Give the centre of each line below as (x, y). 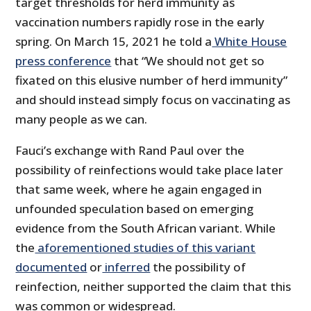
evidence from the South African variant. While (146, 228)
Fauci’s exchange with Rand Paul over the (130, 151)
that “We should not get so (188, 61)
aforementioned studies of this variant (145, 248)
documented (51, 267)
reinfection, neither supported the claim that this (153, 287)
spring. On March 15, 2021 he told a (114, 42)
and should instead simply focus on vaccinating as (153, 100)
